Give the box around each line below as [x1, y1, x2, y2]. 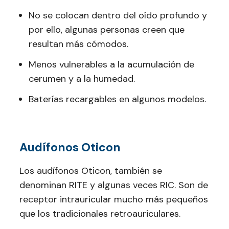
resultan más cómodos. [29, 38, 128, 50]
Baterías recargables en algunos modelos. [29, 93, 206, 105]
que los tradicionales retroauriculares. [19, 208, 180, 220]
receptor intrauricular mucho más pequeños [19, 193, 208, 205]
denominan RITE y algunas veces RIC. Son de [19, 179, 208, 191]
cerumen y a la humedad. [29, 73, 135, 85]
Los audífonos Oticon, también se [19, 165, 162, 177]
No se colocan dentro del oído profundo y [29, 9, 207, 21]
